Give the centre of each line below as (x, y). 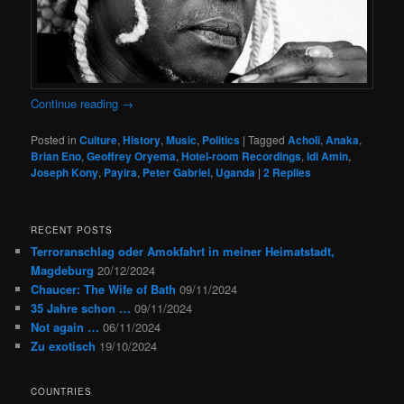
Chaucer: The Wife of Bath (104, 289)
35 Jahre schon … (81, 308)
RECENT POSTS (72, 230)
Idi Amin (328, 156)
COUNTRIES (62, 391)
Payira (121, 173)
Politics (221, 140)
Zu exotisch (64, 346)
